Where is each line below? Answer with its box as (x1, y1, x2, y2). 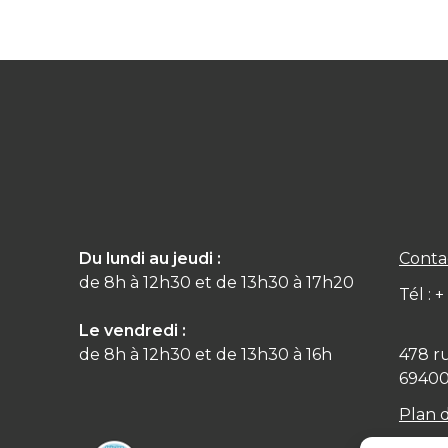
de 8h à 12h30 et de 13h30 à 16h (79, 345, 332, 364)
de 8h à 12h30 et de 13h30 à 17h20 (79, 273, 354, 292)
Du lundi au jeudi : (79, 249, 221, 268)
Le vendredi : (79, 321, 186, 340)
